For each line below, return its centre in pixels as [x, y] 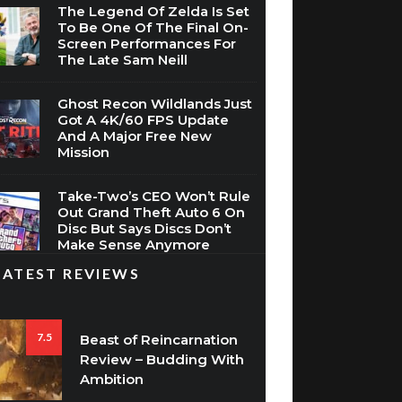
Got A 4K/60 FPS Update [144, 120]
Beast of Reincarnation [159, 340]
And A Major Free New [135, 136]
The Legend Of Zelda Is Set [154, 11]
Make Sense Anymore [134, 245]
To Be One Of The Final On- [153, 27]
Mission [84, 152]
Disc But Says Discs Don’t [145, 228]
